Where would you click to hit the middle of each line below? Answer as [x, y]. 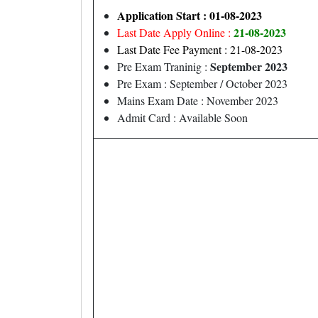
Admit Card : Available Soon [182, 117]
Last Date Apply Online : [174, 32]
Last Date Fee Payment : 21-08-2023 [200, 49]
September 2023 [249, 66]
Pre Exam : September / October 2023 [202, 83]
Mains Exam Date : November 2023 [198, 100]
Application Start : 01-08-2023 [190, 15]
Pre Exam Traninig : [164, 66]
